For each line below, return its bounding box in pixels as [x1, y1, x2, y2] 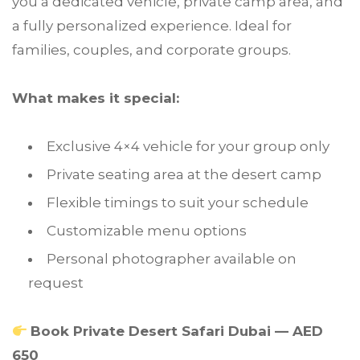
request [28, 275, 84, 292]
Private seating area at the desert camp [47, 166, 321, 183]
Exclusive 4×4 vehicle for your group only [47, 138, 329, 155]
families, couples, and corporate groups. [12, 42, 291, 59]
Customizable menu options [47, 223, 247, 239]
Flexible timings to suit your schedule [47, 194, 309, 211]
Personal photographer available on [47, 251, 297, 268]
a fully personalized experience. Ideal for [12, 18, 292, 35]
